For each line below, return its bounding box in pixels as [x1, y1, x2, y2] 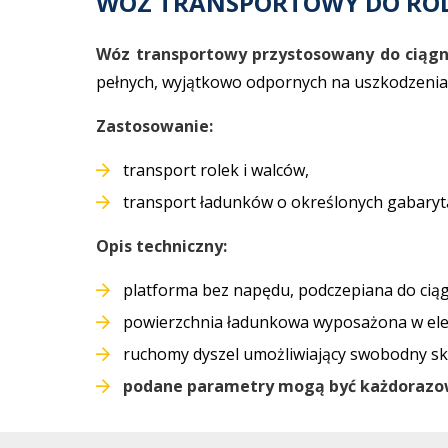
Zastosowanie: [96, 114, 213, 137]
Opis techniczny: [96, 234, 227, 257]
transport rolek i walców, [123, 158, 310, 181]
